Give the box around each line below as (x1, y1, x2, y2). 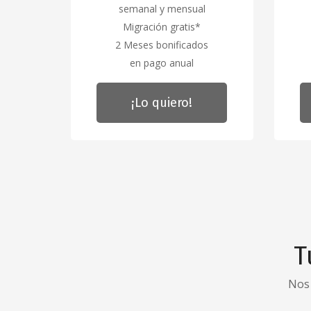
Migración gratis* (123, 19, 201, 33)
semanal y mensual (118, 1, 205, 15)
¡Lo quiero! (131, 94, 193, 110)
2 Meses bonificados (115, 37, 209, 51)
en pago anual (130, 56, 194, 69)
